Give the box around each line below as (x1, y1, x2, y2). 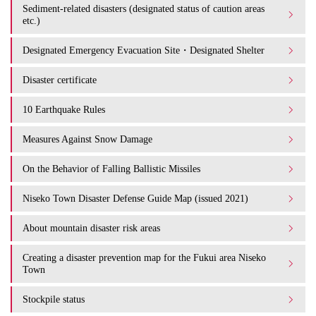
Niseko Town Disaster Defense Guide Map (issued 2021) (23, 193, 248, 205)
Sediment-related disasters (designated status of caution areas (23, 3, 265, 15)
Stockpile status (23, 293, 85, 305)
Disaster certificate (23, 74, 97, 86)
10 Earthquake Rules (23, 104, 105, 116)
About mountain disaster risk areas (23, 222, 160, 234)
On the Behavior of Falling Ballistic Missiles (23, 163, 200, 175)
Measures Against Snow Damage (23, 133, 152, 145)
